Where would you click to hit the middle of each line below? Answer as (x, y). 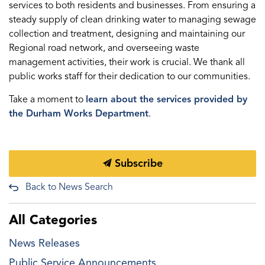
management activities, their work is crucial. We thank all (127, 62)
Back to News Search (69, 187)
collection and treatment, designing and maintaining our (127, 34)
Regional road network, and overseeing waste (104, 48)
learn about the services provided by (167, 99)
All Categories (53, 220)
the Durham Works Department (79, 114)
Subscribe (137, 163)
